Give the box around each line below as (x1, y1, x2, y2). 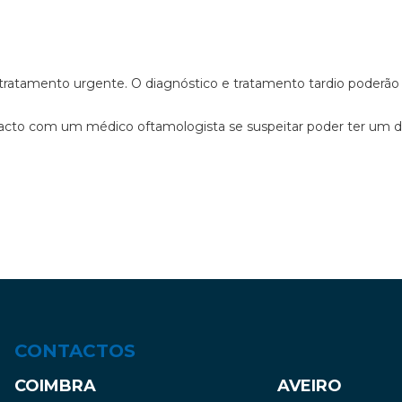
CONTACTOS (13, 340, 135, 363)
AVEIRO (277, 376, 343, 397)
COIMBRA (13, 376, 96, 397)
